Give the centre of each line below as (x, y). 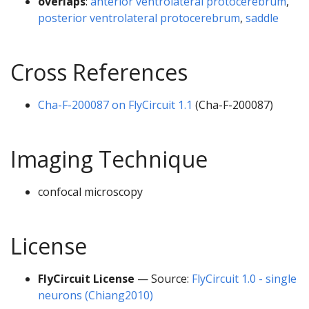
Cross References (99, 72)
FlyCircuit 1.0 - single (244, 278)
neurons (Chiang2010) (96, 295)
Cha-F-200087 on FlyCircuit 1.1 (115, 104)
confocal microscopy (90, 191)
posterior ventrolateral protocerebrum (139, 18)
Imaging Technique (109, 159)
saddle (262, 18)
